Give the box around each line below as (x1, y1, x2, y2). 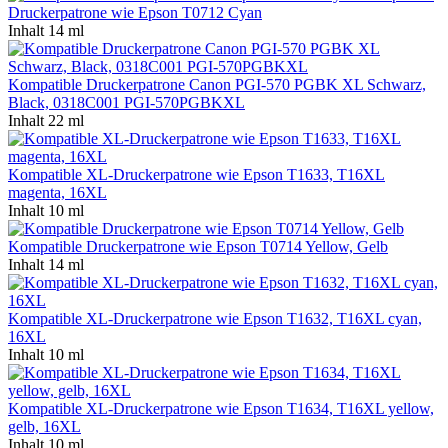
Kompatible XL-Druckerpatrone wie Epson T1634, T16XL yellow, (8, 399, 434, 417)
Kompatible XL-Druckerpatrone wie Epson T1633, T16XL (8, 165, 385, 183)
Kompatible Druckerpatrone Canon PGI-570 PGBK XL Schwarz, (8, 75, 426, 93)
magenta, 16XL (8, 183, 107, 201)
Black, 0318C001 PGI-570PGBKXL (8, 93, 245, 111)
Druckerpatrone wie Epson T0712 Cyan (8, 3, 262, 21)
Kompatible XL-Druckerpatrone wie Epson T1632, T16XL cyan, (8, 309, 422, 327)
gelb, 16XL (8, 417, 81, 435)
